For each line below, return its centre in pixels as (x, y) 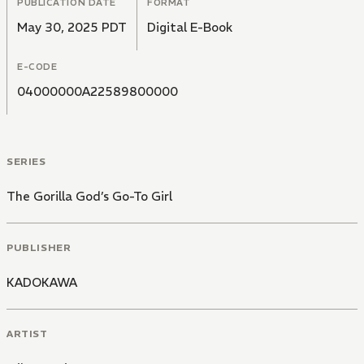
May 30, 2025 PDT (72, 28)
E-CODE (37, 67)
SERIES (26, 162)
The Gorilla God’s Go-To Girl (89, 197)
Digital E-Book (190, 28)
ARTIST (27, 333)
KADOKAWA (42, 282)
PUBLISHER (39, 247)
